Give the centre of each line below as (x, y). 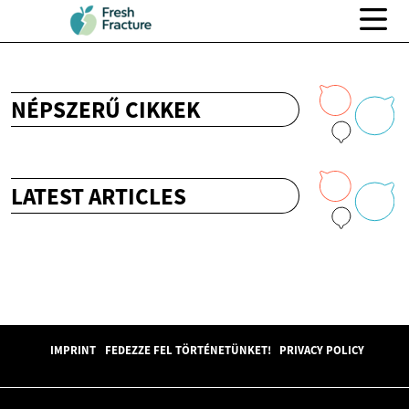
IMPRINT (73, 349)
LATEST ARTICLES (99, 196)
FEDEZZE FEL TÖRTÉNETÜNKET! (188, 349)
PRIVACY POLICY (322, 349)
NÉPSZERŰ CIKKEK (105, 110)
